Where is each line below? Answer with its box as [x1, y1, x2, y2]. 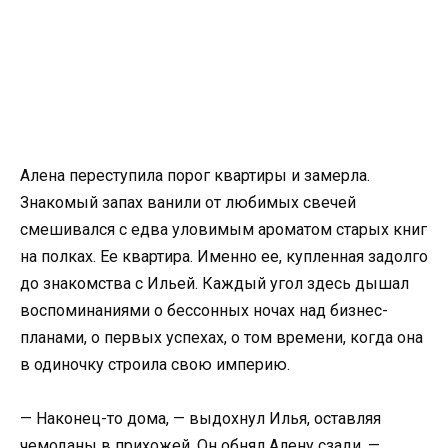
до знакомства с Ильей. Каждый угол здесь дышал [20, 274, 409, 293]
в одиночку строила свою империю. [20, 355, 290, 374]
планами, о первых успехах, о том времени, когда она [20, 328, 423, 347]
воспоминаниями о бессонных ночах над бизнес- [20, 301, 388, 320]
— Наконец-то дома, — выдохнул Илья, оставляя [20, 409, 381, 429]
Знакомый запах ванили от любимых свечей [20, 193, 356, 212]
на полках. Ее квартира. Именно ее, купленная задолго [20, 247, 428, 266]
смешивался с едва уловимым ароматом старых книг [20, 220, 427, 239]
